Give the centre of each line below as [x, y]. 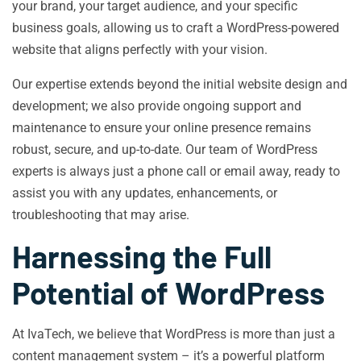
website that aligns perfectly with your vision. [140, 50]
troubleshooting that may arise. [101, 215]
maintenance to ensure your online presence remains [162, 128]
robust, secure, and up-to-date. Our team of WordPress [165, 149]
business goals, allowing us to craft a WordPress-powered [176, 28]
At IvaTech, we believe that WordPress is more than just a [174, 334]
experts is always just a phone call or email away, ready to [176, 171]
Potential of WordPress [168, 293]
